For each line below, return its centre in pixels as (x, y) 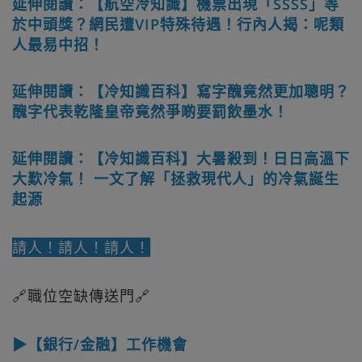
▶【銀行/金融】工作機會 (100, 344)
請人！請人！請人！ (81, 247)
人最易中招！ (58, 44)
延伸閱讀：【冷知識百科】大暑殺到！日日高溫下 (181, 158)
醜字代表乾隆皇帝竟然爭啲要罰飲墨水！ (150, 111)
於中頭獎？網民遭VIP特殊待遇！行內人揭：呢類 (178, 24)
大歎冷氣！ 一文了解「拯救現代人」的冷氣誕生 (176, 178)
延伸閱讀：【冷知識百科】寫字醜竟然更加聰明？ (181, 91)
